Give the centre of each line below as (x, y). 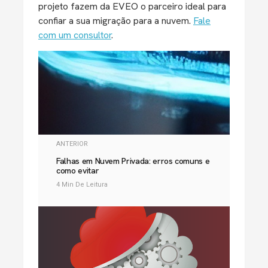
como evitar (78, 170)
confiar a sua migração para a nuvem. (116, 21)
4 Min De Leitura (82, 185)
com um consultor (75, 35)
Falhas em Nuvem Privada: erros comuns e (133, 161)
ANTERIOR (72, 144)
